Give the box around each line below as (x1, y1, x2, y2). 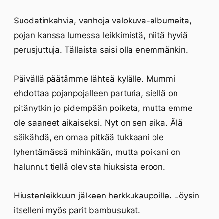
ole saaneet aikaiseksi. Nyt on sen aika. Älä (14, 118, 183, 128)
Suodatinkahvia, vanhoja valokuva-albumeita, (14, 16, 192, 25)
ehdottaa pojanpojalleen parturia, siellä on (14, 88, 178, 98)
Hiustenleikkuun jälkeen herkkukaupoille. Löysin (14, 191, 199, 200)
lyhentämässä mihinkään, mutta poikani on (14, 147, 180, 157)
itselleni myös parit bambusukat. (14, 205, 141, 215)
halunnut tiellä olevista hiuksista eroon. (14, 162, 165, 172)
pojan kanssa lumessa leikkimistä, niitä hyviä (14, 30, 188, 40)
